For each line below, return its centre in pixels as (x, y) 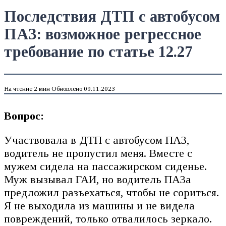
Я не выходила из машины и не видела (99, 205)
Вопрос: (24, 116)
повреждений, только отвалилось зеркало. (108, 218)
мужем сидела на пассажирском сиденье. (105, 166)
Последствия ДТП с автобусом (112, 16)
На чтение (18, 89)
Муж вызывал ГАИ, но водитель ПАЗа (98, 179)
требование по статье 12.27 (98, 52)
